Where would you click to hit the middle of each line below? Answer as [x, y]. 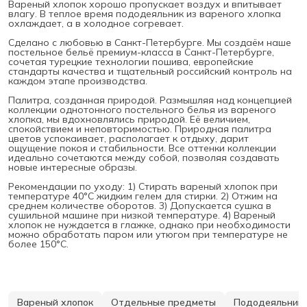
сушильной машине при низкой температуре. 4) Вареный [142, 215]
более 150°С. [38, 244]
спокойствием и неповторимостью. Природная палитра [140, 128]
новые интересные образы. [73, 167]
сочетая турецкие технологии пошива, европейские [131, 61]
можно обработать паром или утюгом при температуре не [148, 234]
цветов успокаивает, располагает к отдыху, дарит [128, 138]
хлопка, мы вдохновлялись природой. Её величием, [129, 119]
